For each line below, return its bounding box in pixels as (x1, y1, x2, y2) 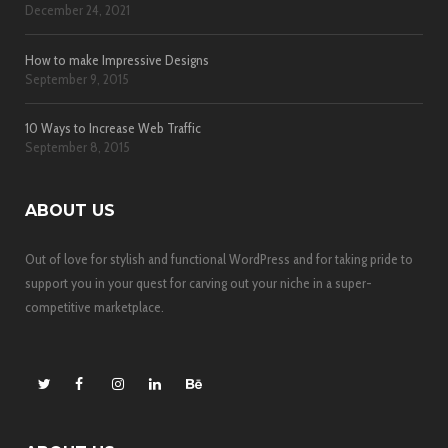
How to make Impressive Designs (25, 50, 209, 69)
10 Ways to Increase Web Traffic (25, 118, 201, 137)
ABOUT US (25, 200, 115, 220)
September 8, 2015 (25, 137, 130, 156)
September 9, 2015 (25, 69, 129, 88)
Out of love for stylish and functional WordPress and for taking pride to (25, 249, 413, 268)
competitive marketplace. (25, 297, 164, 316)
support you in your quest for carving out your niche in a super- (25, 273, 372, 292)
